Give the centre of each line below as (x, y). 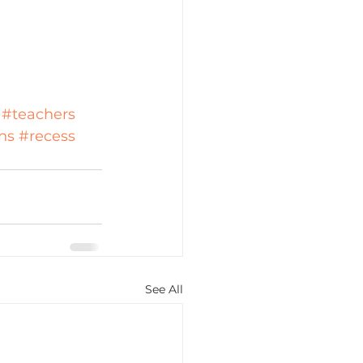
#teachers (38, 115)
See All (164, 290)
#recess (47, 137)
